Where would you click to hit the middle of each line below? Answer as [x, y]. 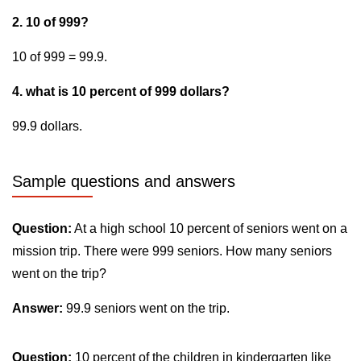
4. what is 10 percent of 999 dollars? [121, 91]
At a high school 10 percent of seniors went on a [210, 228]
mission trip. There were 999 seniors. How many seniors [172, 251]
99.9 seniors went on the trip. [146, 308]
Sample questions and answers [124, 181]
